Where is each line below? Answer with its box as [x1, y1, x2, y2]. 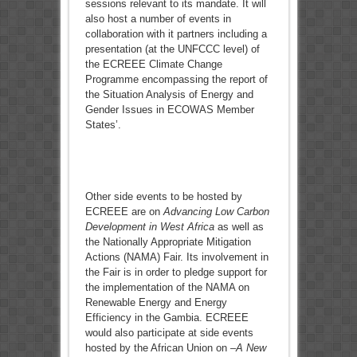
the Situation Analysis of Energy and [84, 88, 253, 101]
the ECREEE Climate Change [84, 58, 222, 71]
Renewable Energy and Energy [84, 296, 227, 309]
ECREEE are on [84, 206, 163, 218]
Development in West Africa [84, 221, 214, 233]
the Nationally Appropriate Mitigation [84, 236, 251, 249]
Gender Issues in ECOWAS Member [84, 104, 254, 116]
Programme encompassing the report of [84, 73, 268, 86]
